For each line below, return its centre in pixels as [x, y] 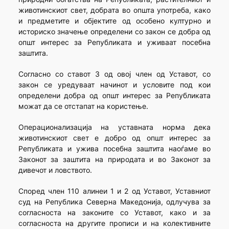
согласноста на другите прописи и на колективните [114, 223]
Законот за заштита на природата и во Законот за [114, 159]
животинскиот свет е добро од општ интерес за [114, 138]
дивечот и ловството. [55, 170]
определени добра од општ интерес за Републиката [114, 96]
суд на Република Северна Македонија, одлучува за [114, 202]
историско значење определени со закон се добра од [114, 32]
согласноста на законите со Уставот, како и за [114, 213]
